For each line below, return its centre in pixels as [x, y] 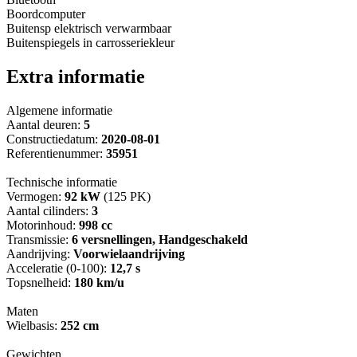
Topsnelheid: [40, 283]
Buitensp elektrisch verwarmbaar [89, 29]
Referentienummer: [56, 154]
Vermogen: [35, 197]
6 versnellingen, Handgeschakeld [160, 240]
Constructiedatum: [54, 139]
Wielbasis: [33, 326]
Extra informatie [76, 77]
